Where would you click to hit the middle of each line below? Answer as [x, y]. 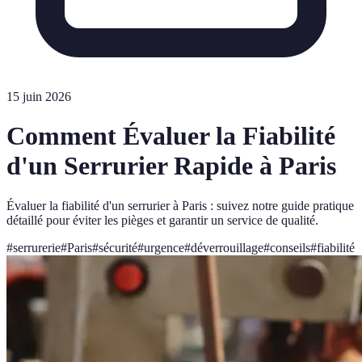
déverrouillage [227, 247]
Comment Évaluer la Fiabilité [171, 136]
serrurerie [37, 247]
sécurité [118, 247]
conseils [290, 247]
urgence [164, 247]
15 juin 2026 [39, 97]
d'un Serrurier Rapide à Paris [171, 166]
